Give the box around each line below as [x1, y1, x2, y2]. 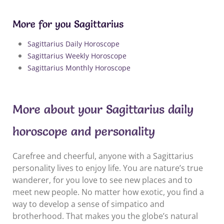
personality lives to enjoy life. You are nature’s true [12, 162, 203, 173]
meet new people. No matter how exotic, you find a [12, 186, 204, 197]
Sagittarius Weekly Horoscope [27, 50, 126, 60]
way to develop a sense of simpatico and [12, 198, 164, 209]
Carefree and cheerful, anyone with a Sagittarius [12, 150, 193, 161]
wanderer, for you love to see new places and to [12, 174, 192, 185]
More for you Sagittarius [12, 17, 123, 30]
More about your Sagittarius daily [12, 101, 193, 116]
